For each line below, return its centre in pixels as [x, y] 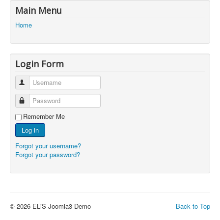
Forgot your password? [48, 154]
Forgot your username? [48, 146]
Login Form [40, 64]
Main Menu [39, 10]
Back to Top [193, 206]
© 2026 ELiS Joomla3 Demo [50, 206]
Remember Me [44, 116]
